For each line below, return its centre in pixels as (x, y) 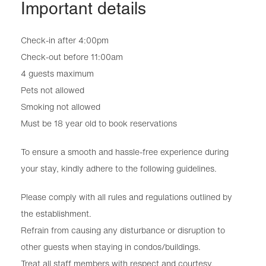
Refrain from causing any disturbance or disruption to (123, 230)
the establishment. (56, 213)
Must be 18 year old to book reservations (99, 123)
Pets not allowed (53, 90)
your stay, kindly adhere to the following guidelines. (119, 168)
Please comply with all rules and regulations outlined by (126, 197)
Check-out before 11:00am (72, 56)
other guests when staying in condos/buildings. (111, 246)
